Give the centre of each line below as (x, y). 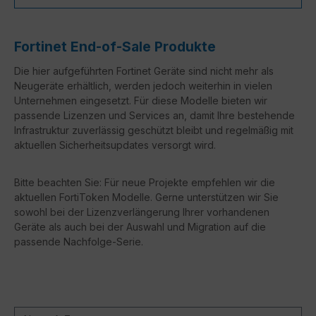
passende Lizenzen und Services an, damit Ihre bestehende (154, 115)
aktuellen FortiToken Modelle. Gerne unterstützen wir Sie (146, 197)
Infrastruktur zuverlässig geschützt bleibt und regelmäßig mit (154, 130)
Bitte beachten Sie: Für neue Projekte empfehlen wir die (145, 182)
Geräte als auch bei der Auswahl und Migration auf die (140, 226)
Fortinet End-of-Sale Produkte (115, 46)
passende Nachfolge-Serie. (79, 241)
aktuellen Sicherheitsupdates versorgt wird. (115, 145)
